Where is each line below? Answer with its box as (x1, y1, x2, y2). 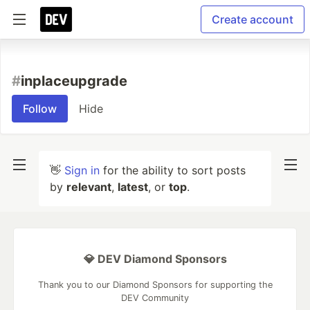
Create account (212, 12, 293, 26)
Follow (23, 102, 57, 116)
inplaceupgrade (21, 73, 127, 89)
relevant (66, 180, 111, 194)
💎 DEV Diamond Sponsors (83, 252, 227, 266)
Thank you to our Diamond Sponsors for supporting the (37, 280, 273, 290)
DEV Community (121, 293, 189, 303)
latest (118, 180, 148, 194)
